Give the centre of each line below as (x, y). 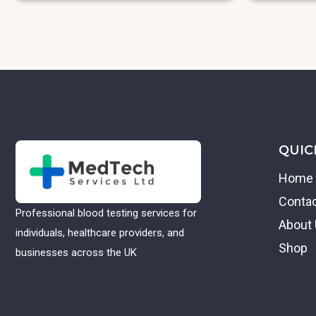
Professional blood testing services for (106, 213)
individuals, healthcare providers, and (100, 233)
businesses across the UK (76, 253)
